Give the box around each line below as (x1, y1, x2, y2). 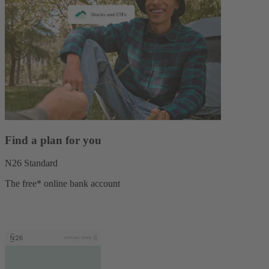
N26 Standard (5, 158, 58, 169)
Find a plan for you (5, 133, 101, 147)
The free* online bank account (5, 178, 120, 189)
